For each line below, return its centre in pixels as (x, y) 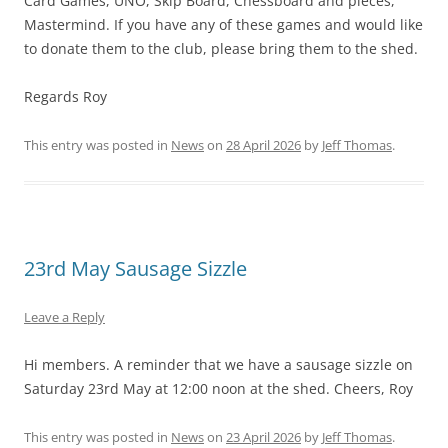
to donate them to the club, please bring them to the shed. (221, 48)
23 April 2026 (263, 436)
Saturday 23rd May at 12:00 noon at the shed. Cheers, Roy (218, 388)
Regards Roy (65, 96)
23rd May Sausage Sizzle (135, 268)
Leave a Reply (64, 316)
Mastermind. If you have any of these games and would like (223, 24)
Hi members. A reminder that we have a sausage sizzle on (218, 364)
